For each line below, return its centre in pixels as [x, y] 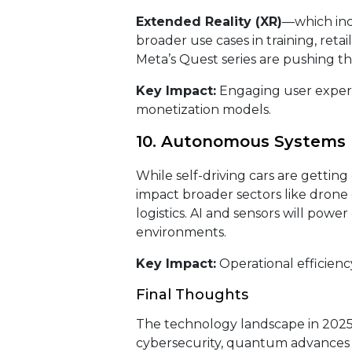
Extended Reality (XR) [209, 22]
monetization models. [203, 110]
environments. [181, 232]
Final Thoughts [192, 295]
